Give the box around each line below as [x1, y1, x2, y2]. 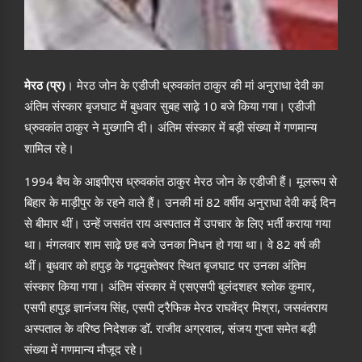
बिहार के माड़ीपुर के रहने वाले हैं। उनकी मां [24, 194, 203, 210]
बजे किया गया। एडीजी [221, 98, 315, 114]
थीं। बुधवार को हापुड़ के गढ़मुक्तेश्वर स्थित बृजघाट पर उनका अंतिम [24, 257, 306, 273]
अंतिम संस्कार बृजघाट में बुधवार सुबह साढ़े [24, 98, 200, 114]
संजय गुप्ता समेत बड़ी [228, 320, 316, 336]
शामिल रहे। [24, 140, 74, 156]
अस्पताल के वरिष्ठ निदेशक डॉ [24, 320, 149, 336]
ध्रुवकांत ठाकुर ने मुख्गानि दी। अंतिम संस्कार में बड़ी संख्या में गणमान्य [24, 119, 317, 135]
